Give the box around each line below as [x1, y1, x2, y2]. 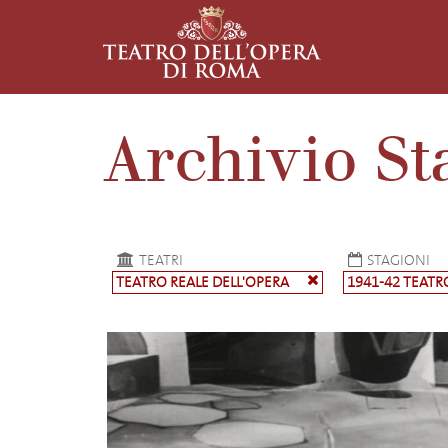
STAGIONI [367, 250, 431, 271]
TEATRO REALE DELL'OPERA [116, 272, 289, 293]
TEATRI [139, 250, 183, 271]
